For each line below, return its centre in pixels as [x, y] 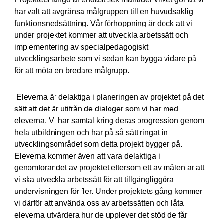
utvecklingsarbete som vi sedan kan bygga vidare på [105, 59]
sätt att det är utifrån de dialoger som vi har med [96, 109]
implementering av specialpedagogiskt [81, 47]
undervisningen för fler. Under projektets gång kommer [108, 191]
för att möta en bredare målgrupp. [71, 70]
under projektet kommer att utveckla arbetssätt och [101, 35]
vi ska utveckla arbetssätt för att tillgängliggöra [94, 179]
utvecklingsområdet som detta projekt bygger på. [98, 144]
